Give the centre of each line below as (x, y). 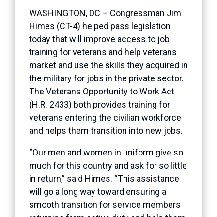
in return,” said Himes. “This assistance (104, 178)
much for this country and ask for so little (108, 165)
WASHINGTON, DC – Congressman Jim (105, 13)
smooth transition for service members (105, 204)
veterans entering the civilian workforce (105, 117)
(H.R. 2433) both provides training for (100, 104)
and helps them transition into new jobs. (106, 130)
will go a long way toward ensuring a (98, 191)
